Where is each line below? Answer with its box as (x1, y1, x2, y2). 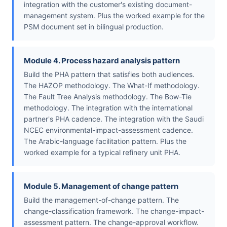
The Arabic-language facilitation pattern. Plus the (24, 137, 186, 146)
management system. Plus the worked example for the (24, 11, 205, 20)
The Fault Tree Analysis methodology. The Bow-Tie (24, 92, 192, 101)
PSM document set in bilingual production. (24, 22, 164, 31)
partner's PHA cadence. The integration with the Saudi (24, 115, 204, 124)
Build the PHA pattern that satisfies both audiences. (24, 70, 195, 79)
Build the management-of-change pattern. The (24, 196, 179, 205)
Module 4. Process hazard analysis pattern (24, 56, 180, 66)
